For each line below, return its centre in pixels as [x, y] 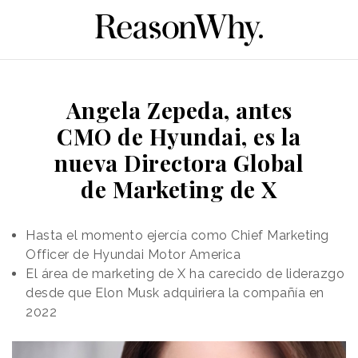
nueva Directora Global [179, 162]
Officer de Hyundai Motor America [133, 254]
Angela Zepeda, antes [179, 109]
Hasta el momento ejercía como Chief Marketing [177, 235]
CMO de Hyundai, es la [179, 136]
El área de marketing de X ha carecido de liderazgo [185, 273]
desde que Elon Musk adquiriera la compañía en [175, 292]
